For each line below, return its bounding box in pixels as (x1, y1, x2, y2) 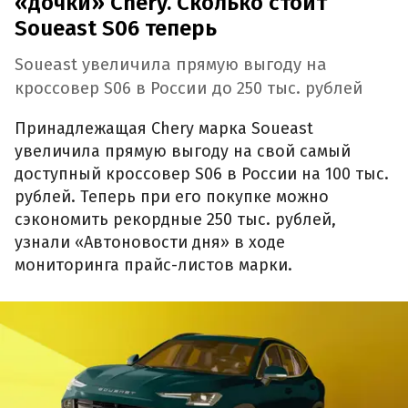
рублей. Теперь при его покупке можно (15, 186, 329, 207)
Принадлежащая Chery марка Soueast (15, 117, 313, 138)
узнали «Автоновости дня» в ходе (15, 231, 285, 252)
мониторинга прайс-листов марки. (15, 254, 292, 275)
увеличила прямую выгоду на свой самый (15, 140, 351, 161)
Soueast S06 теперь (15, 15, 217, 42)
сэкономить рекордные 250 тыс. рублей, (15, 209, 336, 229)
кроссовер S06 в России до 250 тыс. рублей (15, 78, 363, 99)
